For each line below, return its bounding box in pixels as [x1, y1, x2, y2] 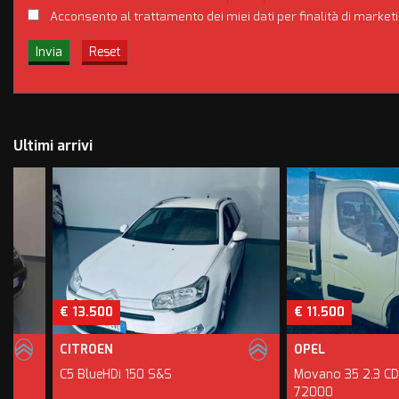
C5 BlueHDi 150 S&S [20, 366, 133, 383]
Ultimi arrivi [13, 136, 93, 155]
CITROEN [20, 341, 74, 358]
